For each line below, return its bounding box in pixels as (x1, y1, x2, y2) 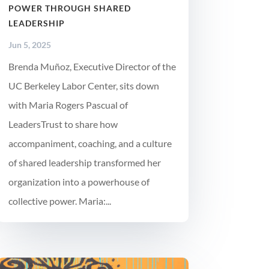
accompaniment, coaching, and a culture (8, 137, 172, 149)
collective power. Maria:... (8, 195, 111, 207)
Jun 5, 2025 (8, 39, 51, 50)
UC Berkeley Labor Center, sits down (8, 79, 159, 91)
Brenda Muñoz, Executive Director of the (8, 60, 176, 72)
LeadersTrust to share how (8, 118, 118, 130)
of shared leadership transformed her (8, 156, 161, 168)
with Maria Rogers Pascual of (8, 98, 128, 110)
